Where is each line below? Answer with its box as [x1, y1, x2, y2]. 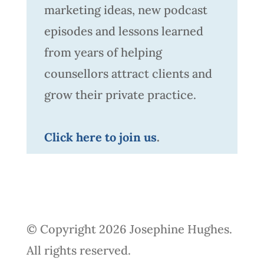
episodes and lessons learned [44, 23, 203, 38]
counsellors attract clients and [44, 65, 212, 81]
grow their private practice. [44, 87, 196, 102]
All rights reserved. [26, 242, 131, 258]
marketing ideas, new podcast [44, 2, 207, 17]
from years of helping [44, 44, 162, 60]
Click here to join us [44, 129, 157, 144]
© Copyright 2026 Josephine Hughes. [26, 221, 232, 236]
